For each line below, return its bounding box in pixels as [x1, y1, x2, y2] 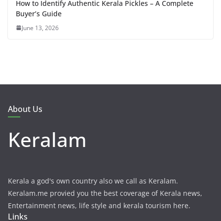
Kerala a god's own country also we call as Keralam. [8, 176, 178, 185]
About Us [8, 103, 42, 114]
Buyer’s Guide [16, 8, 62, 18]
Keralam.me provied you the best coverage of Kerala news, [8, 188, 202, 198]
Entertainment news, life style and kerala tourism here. [8, 200, 190, 210]
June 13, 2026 [22, 23, 59, 32]
